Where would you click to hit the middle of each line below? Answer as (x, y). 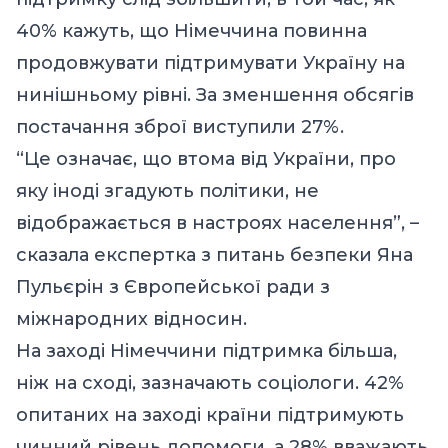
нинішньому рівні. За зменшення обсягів (215, 94)
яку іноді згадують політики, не (167, 190)
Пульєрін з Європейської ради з (173, 286)
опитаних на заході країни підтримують (210, 414)
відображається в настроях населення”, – (217, 222)
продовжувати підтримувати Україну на (210, 62)
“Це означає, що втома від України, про (206, 158)
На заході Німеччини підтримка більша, (206, 350)
